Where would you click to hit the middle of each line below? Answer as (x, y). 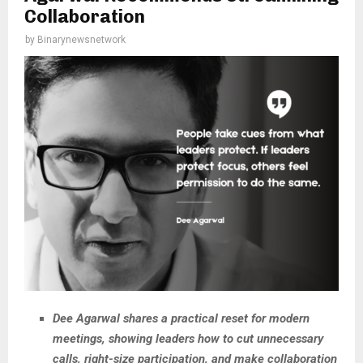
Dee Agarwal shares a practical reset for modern (181, 319)
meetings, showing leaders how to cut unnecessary (188, 339)
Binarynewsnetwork (81, 40)
